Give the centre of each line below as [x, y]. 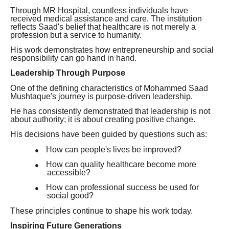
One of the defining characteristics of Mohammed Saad [109, 88]
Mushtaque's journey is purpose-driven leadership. [101, 96]
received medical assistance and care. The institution [106, 18]
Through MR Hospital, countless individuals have [99, 10]
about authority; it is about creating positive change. [103, 119]
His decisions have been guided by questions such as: [109, 134]
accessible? [69, 172]
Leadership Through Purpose [68, 73]
